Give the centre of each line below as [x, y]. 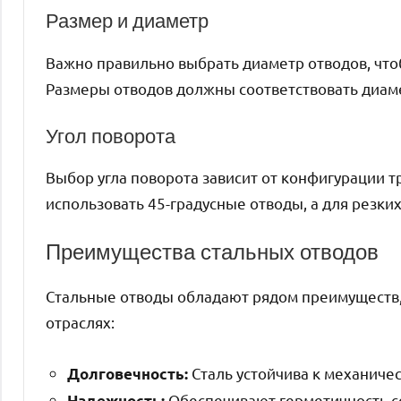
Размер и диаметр [127, 21]
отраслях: [80, 322]
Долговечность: [128, 374]
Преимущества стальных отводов [212, 252]
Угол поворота [111, 135]
